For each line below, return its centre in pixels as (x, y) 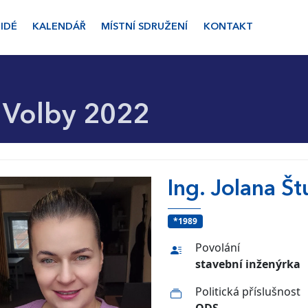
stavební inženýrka (248, 264)
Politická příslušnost (248, 292)
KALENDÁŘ (59, 27)
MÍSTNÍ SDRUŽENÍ (145, 27)
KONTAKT (228, 27)
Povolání (218, 248)
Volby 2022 (76, 116)
